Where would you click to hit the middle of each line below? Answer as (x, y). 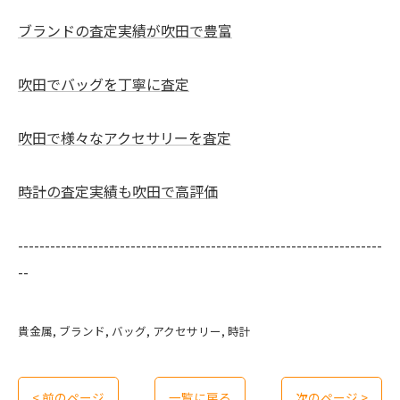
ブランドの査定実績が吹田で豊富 (125, 30)
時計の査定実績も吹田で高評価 (118, 191)
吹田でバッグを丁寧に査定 (104, 84)
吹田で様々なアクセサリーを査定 (125, 137)
